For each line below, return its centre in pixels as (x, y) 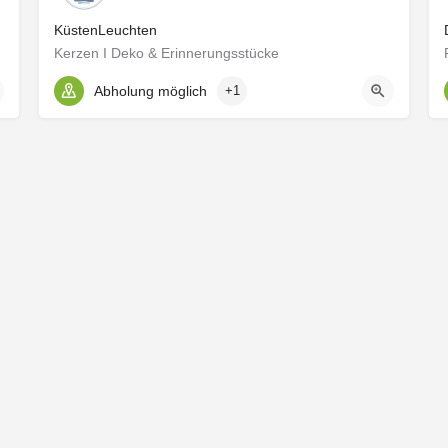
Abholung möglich (150, 90)
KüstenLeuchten (105, 30)
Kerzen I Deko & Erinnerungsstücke (166, 53)
